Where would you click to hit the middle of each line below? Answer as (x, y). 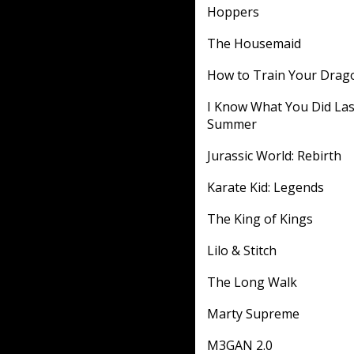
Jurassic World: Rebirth (274, 156)
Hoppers (233, 12)
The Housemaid (254, 43)
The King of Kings (260, 219)
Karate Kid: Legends (265, 187)
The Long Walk (252, 282)
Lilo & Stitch (242, 250)
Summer (232, 124)
